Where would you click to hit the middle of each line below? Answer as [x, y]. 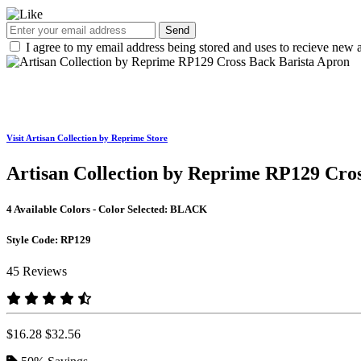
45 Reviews [37, 271]
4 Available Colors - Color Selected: [88, 209]
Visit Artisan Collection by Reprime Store [87, 138]
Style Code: [33, 239]
